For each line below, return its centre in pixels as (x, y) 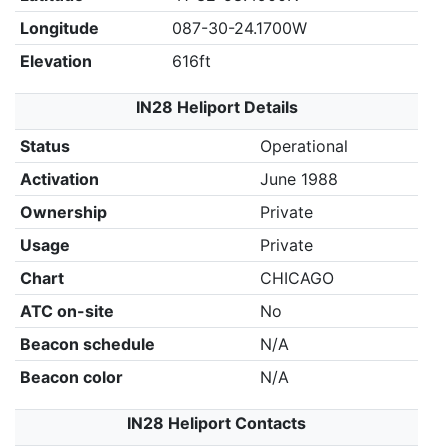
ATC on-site (66, 311)
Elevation (55, 61)
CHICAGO (296, 278)
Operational (303, 146)
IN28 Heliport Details (216, 107)
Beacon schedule (87, 344)
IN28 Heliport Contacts (216, 423)
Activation (59, 179)
